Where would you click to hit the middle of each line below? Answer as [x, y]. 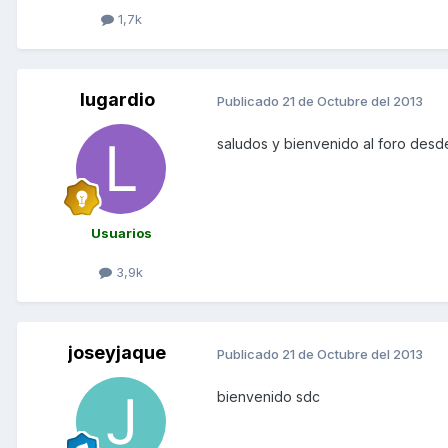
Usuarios [121, 233]
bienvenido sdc [268, 397]
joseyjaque [117, 353]
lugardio [117, 100]
